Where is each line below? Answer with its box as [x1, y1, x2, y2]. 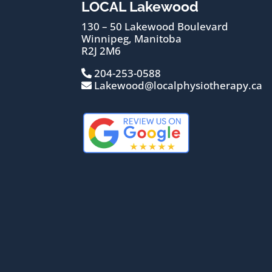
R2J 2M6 [81, 44, 121, 58]
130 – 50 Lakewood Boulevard [81, 19, 229, 34]
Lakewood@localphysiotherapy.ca [92, 78, 263, 93]
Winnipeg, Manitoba [81, 32, 182, 46]
